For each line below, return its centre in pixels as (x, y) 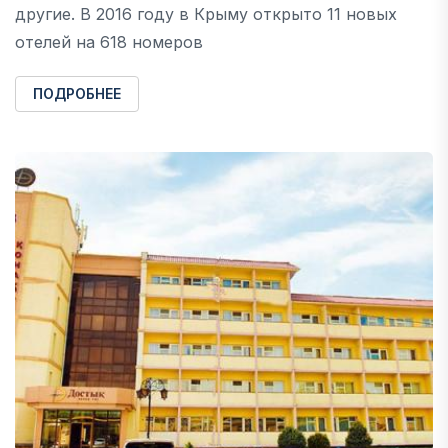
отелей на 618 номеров (109, 41)
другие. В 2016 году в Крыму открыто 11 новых (206, 13)
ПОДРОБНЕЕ (77, 93)
